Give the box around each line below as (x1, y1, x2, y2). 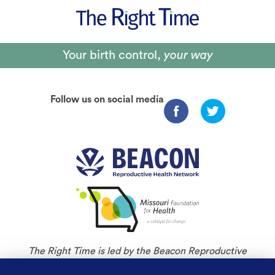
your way (160, 49, 213, 61)
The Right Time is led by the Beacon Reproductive (28, 246, 247, 257)
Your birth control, (62, 49, 161, 61)
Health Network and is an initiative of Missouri (36, 260, 239, 270)
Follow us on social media (50, 95, 164, 104)
